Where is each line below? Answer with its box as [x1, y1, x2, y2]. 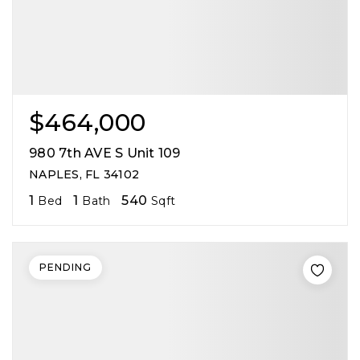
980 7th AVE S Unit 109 [29, 145, 181, 161]
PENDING [39, 260, 92, 273]
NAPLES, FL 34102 [29, 166, 139, 182]
